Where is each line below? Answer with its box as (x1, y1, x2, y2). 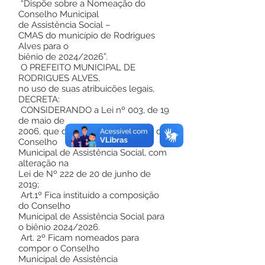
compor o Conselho (18, 243, 99, 254)
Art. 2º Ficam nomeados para (18, 232, 139, 243)
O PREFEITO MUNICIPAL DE (18, 62, 135, 73)
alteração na (18, 158, 69, 169)
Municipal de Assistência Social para (18, 211, 164, 222)
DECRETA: (18, 94, 60, 105)
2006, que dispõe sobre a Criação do (18, 126, 167, 137)
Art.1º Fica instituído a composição (18, 190, 159, 201)
